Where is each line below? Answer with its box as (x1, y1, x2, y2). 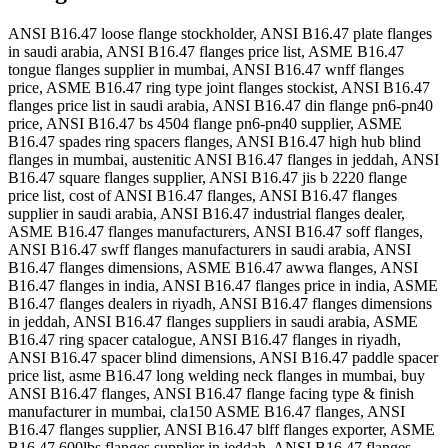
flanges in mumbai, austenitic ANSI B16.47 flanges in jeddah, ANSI (8, 151, 439, 169)
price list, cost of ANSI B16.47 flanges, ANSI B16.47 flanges (8, 187, 397, 205)
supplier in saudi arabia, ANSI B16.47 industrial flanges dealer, (8, 205, 405, 223)
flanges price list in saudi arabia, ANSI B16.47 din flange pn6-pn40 (8, 97, 433, 115)
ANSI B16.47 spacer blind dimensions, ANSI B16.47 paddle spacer (8, 349, 438, 367)
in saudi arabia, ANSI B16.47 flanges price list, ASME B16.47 (8, 43, 404, 61)
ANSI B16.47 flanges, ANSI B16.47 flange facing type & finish (8, 385, 414, 403)
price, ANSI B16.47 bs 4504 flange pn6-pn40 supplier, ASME (8, 115, 402, 133)
